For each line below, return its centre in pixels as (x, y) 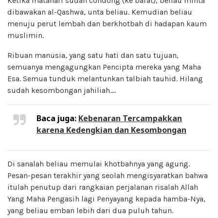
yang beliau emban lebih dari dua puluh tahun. (90, 210)
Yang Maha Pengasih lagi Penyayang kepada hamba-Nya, (106, 199)
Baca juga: (57, 118)
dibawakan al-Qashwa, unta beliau (68, 12)
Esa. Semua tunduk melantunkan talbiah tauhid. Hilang (105, 78)
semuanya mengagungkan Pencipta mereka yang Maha (104, 67)
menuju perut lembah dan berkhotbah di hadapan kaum (107, 23)
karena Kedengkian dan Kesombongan (111, 130)
